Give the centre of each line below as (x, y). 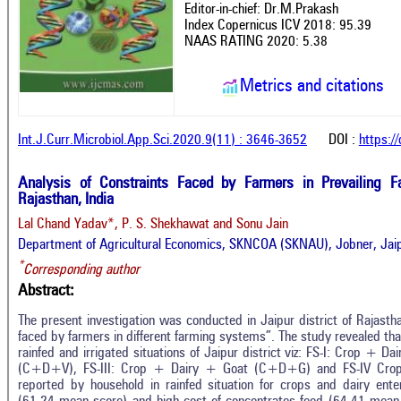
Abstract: (46, 290)
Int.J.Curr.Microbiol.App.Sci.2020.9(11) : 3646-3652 (162, 140)
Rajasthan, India (66, 199)
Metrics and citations (312, 86)
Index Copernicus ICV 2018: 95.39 (278, 26)
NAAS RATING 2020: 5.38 (256, 42)
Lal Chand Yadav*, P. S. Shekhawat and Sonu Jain (153, 224)
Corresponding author (81, 270)
